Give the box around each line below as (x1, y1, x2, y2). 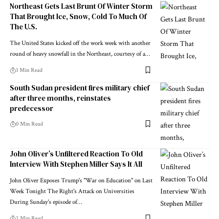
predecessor (10, 103, 53, 113)
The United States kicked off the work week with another (10, 39, 151, 47)
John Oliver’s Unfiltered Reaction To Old (10, 148, 143, 159)
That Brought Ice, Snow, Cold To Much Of (10, 11, 147, 22)
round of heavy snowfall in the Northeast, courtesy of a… (10, 49, 150, 58)
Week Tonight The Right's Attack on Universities (10, 187, 134, 196)
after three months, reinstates (10, 92, 111, 103)
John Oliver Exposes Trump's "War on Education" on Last (10, 176, 153, 185)
